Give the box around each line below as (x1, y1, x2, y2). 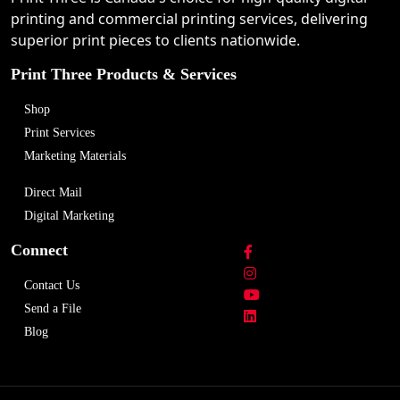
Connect (11, 241, 68, 259)
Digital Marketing (24, 209, 114, 222)
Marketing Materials (24, 149, 126, 162)
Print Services (24, 126, 95, 139)
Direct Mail (24, 186, 82, 199)
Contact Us (24, 279, 79, 292)
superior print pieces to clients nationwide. (11, 30, 300, 50)
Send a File (24, 302, 81, 315)
